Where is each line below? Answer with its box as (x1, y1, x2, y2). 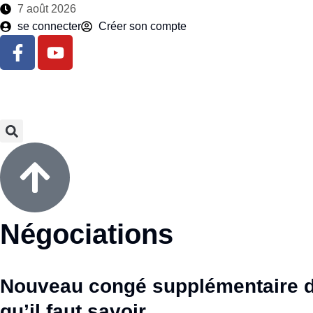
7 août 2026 (17, 3, 76, 15)
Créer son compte (99, 20, 187, 32)
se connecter (17, 20, 81, 32)
